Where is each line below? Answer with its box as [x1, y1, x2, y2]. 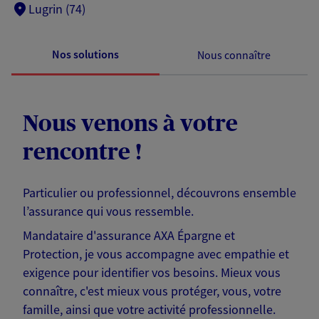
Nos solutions [52, 47, 119, 62]
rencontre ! [23, 141, 142, 164]
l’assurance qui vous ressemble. [23, 203, 194, 220]
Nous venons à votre [23, 113, 238, 136]
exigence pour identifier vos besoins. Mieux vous [23, 264, 281, 281]
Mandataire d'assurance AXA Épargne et [23, 227, 235, 244]
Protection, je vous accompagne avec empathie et [23, 246, 289, 263]
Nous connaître [197, 47, 271, 62]
